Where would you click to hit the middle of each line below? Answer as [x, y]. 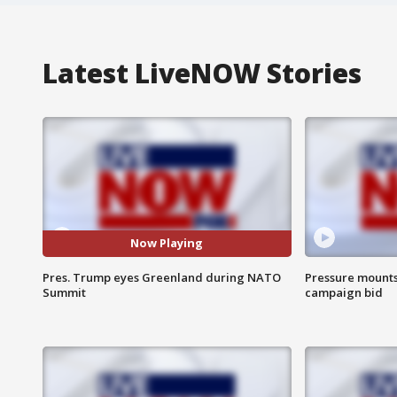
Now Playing [167, 243]
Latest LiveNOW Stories [202, 73]
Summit [64, 292]
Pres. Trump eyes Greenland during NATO [162, 277]
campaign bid [343, 292]
